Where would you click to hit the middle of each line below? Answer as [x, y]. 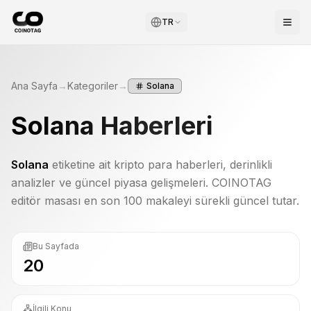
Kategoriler [93, 86]
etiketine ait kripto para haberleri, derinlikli [162, 165]
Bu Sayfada [56, 246]
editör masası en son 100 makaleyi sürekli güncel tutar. [155, 201]
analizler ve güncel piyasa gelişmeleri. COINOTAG [141, 183]
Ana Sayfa [34, 86]
